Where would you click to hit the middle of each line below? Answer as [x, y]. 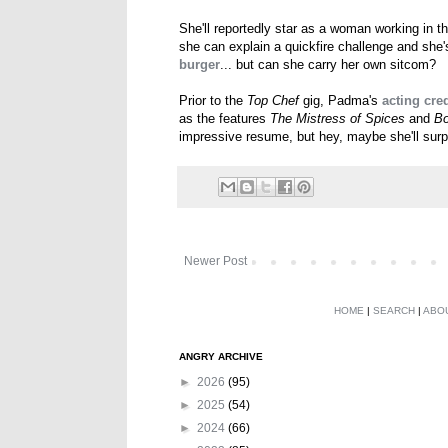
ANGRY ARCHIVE [221, 356]
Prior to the [213, 101]
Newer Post [215, 260]
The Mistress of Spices [337, 119]
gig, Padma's [340, 101]
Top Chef [273, 101]
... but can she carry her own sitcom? [328, 65]
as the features [224, 119]
